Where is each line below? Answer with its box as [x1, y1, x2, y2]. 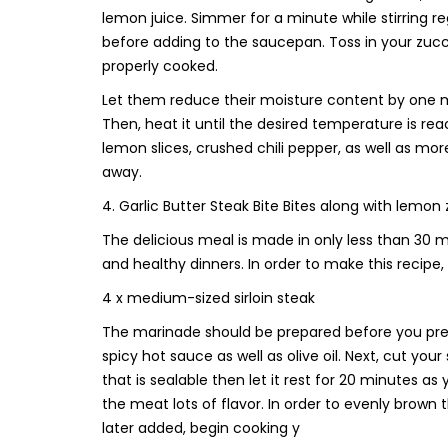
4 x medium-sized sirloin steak [102, 288, 315, 308]
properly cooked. [102, 56, 218, 76]
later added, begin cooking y [102, 418, 300, 438]
